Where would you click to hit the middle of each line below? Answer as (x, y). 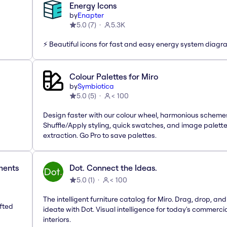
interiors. (57, 219)
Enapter (91, 15)
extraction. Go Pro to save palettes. (100, 135)
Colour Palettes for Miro (114, 76)
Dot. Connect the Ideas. (113, 167)
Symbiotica (96, 86)
